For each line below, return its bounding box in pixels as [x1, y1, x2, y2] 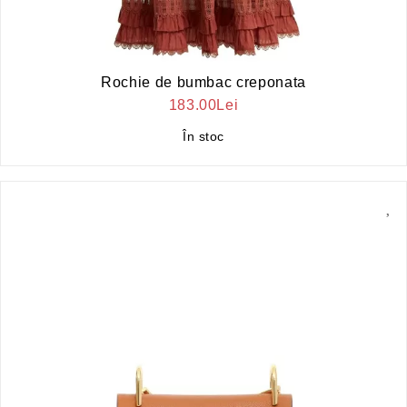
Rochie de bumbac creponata [101, 74, 306, 90]
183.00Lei [168, 96, 239, 113]
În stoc [183, 128, 224, 144]
